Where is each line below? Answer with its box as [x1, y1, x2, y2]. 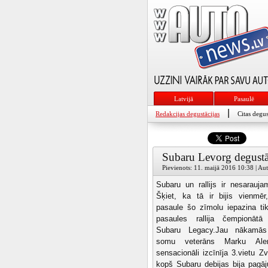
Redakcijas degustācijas [156, 110, 220, 117]
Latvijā [174, 95, 193, 102]
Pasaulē [234, 95, 254, 102]
